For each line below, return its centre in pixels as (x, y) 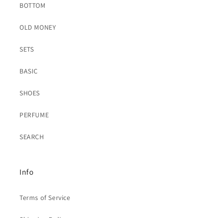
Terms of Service (45, 198)
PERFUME (34, 115)
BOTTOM (33, 5)
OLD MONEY (38, 27)
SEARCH (32, 137)
